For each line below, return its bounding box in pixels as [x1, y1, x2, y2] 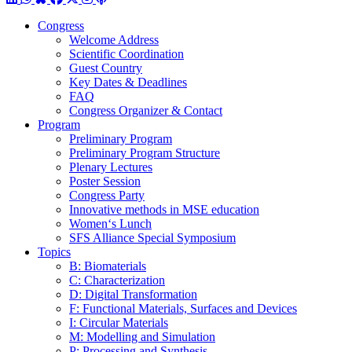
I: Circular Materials [69, 316, 168, 330]
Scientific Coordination [69, 47, 184, 61]
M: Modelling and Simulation [69, 330, 215, 344]
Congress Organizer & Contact [69, 104, 222, 118]
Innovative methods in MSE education [69, 203, 259, 217]
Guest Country [69, 61, 142, 75]
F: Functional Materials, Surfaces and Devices [69, 302, 297, 316]
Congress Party [69, 189, 145, 203]
